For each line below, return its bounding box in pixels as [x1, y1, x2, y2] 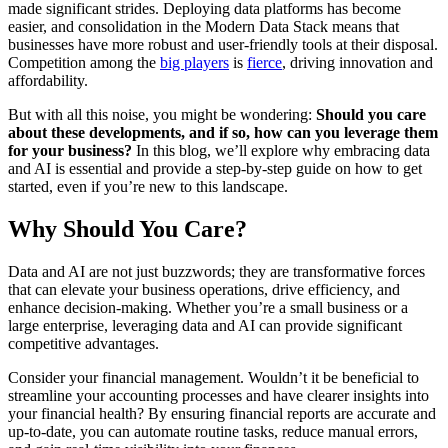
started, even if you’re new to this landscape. [8, 177, 288, 195]
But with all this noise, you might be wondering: [8, 105, 316, 123]
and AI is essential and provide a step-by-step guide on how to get [8, 159, 422, 177]
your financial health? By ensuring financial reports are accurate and [8, 404, 436, 422]
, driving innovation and [282, 53, 433, 71]
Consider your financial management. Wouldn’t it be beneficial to [8, 368, 419, 386]
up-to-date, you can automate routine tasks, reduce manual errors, [8, 422, 418, 440]
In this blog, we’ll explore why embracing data [132, 141, 430, 159]
